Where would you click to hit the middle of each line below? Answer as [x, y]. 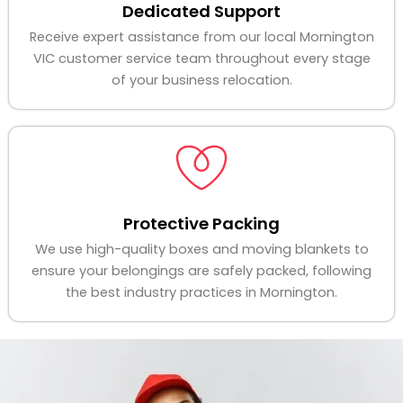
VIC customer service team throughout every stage [201, 59]
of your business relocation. [201, 81]
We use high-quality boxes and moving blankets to [201, 250]
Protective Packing [201, 224]
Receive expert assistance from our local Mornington [201, 37]
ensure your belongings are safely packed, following [201, 271]
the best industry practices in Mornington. [201, 293]
